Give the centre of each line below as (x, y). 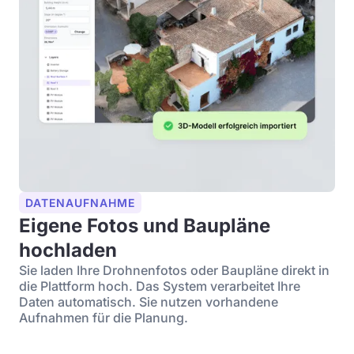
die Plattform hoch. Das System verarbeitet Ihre (160, 286)
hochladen (68, 250)
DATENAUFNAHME (80, 203)
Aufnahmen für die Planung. (104, 318)
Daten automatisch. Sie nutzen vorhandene (149, 302)
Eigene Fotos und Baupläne (145, 226)
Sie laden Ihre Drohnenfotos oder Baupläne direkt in (174, 270)
